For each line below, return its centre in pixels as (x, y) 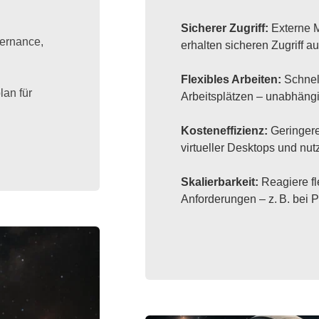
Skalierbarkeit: (221, 182)
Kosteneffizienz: (226, 131)
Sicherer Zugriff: (226, 28)
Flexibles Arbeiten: (233, 80)
